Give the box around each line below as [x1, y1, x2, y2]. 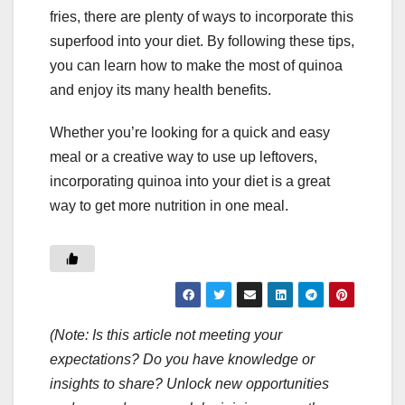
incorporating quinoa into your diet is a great [50, 174, 330, 190]
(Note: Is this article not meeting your [50, 327, 282, 344]
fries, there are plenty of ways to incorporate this [50, 9, 353, 25]
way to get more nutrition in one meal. [50, 198, 288, 214]
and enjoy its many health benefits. [50, 82, 271, 99]
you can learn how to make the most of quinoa [50, 58, 343, 74]
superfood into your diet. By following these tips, [50, 33, 354, 50]
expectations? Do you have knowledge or [50, 352, 315, 368]
